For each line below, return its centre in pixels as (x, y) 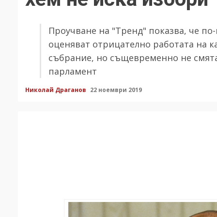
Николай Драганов (56, 90)
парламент (73, 71)
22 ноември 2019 (117, 90)
